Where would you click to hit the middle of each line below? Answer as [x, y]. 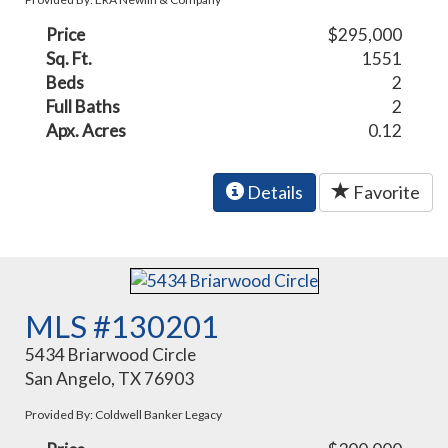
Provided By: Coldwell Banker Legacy [124, 414]
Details [273, 192]
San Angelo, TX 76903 [110, 378]
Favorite [385, 192]
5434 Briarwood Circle [111, 354]
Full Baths [83, 107]
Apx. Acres [86, 131]
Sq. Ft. [69, 59]
